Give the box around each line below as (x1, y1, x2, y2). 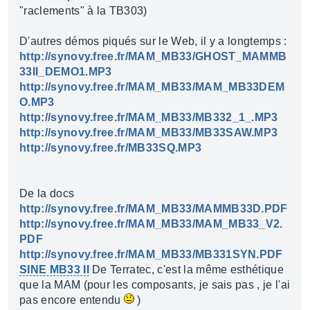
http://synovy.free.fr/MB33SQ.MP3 (19, 142, 202, 154)
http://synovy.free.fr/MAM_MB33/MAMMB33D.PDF (19, 203, 288, 215)
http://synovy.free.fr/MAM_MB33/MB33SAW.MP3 (19, 127, 278, 138)
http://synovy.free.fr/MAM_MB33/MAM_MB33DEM (19, 81, 285, 93)
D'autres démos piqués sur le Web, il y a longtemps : (19, 35, 287, 47)
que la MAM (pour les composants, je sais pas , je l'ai (19, 279, 291, 291)
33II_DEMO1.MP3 (19, 66, 112, 77)
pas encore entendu (19, 294, 125, 306)
